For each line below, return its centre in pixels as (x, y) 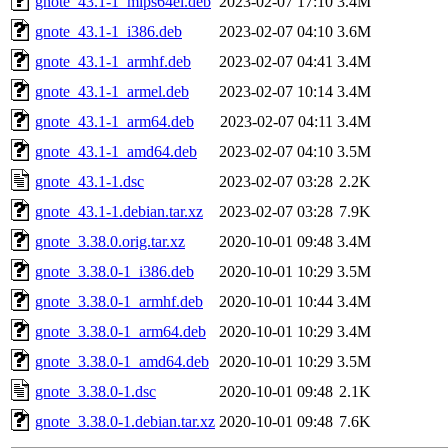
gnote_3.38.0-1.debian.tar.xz (125, 421)
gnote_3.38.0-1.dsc (95, 391)
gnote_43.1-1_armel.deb (112, 91)
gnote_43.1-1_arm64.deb (114, 121)
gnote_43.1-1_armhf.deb (113, 61)
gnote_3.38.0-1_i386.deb (114, 271)
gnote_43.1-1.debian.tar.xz (119, 211)
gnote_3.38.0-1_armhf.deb (119, 301)
